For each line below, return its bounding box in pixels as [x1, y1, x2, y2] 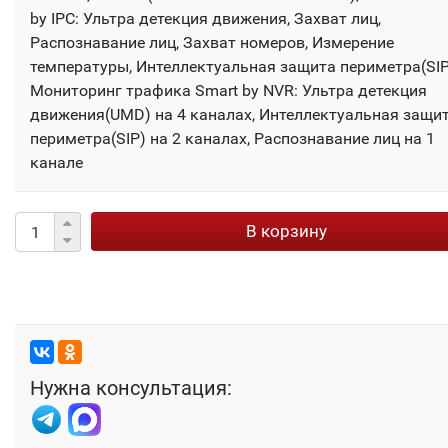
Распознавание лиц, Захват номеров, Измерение [30, 33, 394, 53]
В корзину [246, 221, 327, 242]
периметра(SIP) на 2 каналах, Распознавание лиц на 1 [30, 129, 435, 149]
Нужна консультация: [30, 376, 232, 401]
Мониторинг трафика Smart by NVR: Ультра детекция [30, 81, 427, 101]
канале [30, 153, 83, 173]
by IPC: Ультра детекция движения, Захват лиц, [30, 9, 381, 29]
